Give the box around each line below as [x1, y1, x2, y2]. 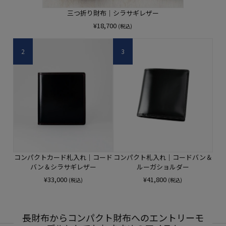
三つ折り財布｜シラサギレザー [67, 8, 159, 18]
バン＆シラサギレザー [30, 162, 96, 172]
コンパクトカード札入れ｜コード [14, 152, 112, 162]
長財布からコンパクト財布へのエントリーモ [22, 211, 204, 224]
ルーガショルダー [136, 162, 189, 172]
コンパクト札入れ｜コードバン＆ [113, 152, 212, 162]
